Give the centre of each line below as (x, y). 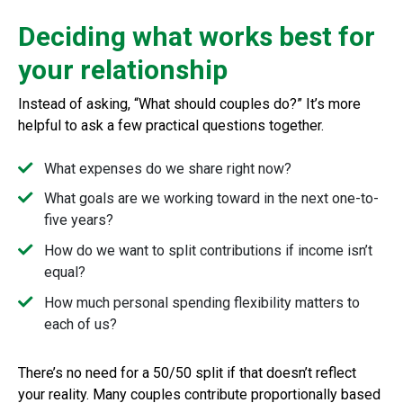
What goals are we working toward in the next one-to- (211, 199)
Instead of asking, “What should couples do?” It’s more (189, 103)
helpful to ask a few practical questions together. (171, 125)
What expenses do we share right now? (167, 168)
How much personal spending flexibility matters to (201, 302)
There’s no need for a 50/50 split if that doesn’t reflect (187, 372)
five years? (78, 220)
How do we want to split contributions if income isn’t (208, 250)
